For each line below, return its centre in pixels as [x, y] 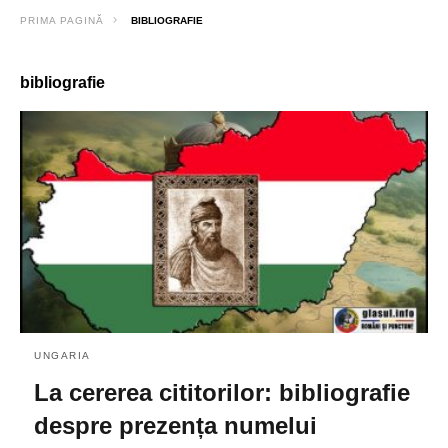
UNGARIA [62, 355]
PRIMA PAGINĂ [62, 20]
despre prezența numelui [175, 425]
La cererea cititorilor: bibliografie [222, 392]
